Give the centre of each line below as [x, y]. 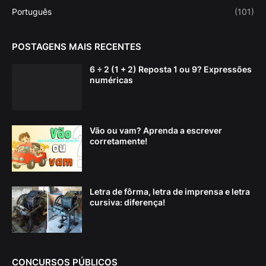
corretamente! [118, 141]
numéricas [111, 80]
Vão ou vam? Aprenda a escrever [156, 130]
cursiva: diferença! [127, 202]
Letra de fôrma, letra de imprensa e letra [170, 191]
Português [32, 11]
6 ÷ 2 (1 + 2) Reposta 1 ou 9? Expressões [171, 69]
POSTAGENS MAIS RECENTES [77, 46]
